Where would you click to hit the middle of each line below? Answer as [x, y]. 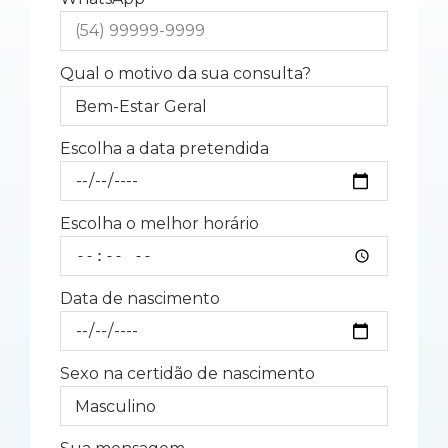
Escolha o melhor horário [159, 224]
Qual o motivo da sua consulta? [185, 74]
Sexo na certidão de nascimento [187, 374]
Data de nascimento [140, 299]
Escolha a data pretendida [164, 149]
